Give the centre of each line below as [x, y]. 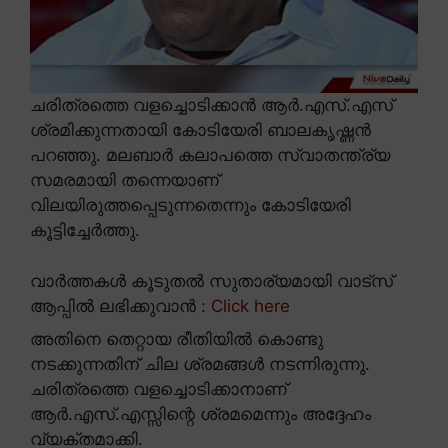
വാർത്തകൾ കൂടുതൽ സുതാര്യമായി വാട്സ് [211, 280]
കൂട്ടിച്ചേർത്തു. [85, 230]
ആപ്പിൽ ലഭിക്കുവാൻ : [120, 305]
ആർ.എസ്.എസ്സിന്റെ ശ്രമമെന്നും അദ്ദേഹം [200, 413]
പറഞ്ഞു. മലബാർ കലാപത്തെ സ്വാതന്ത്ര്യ [210, 155]
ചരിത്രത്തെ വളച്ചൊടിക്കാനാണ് [158, 388]
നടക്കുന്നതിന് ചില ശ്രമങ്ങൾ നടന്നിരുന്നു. [200, 363]
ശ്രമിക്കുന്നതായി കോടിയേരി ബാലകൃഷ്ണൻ [200, 130]
